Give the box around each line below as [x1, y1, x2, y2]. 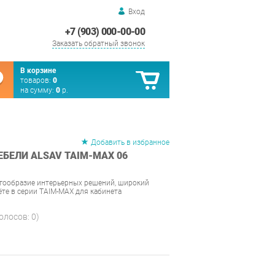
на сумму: [20, 86, 56, 95]
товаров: [20, 76, 53, 85]
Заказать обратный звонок [52, 39, 145, 48]
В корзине [20, 66, 56, 75]
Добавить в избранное [91, 138, 169, 147]
